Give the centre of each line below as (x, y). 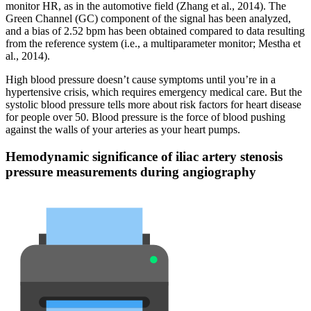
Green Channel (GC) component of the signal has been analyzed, (148, 19)
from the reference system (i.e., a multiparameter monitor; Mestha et (153, 44)
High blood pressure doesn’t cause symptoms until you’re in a (141, 80)
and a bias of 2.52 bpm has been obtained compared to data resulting (155, 31)
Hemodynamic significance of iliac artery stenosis (144, 156)
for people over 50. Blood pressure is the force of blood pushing (145, 117)
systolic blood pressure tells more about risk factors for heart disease (153, 105)
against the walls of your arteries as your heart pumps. (123, 130)
